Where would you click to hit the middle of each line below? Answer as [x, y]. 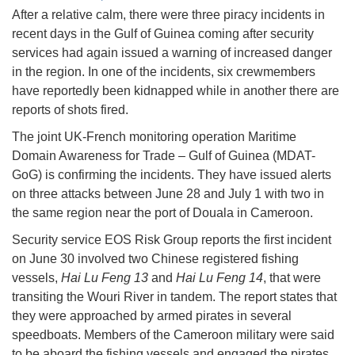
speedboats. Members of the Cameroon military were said [173, 335]
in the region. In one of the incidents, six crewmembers [164, 72]
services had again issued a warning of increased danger [172, 53]
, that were [292, 278]
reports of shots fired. [70, 110]
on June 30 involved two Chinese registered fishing [155, 259]
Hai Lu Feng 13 [105, 278]
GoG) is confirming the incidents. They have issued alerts [172, 175]
